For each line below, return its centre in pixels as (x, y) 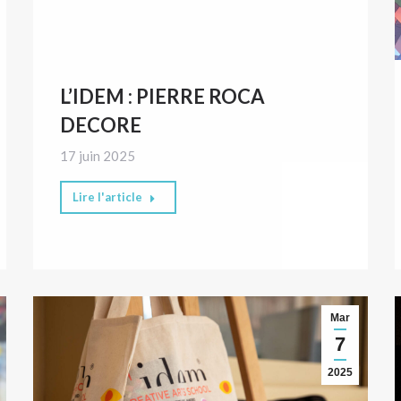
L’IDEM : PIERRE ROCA (163, 96)
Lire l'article (108, 196)
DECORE (101, 124)
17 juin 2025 (98, 155)
